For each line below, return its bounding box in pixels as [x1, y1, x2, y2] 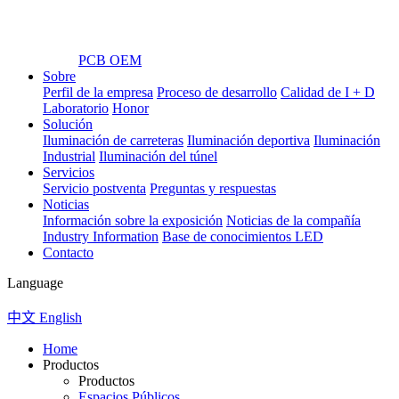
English [39, 310, 82, 325]
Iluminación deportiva [187, 133, 310, 148]
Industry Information [43, 229, 159, 244]
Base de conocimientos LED [162, 229, 323, 244]
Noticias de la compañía [226, 213, 361, 228]
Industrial [43, 149, 95, 164]
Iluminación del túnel [99, 149, 217, 164]
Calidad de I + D [281, 85, 375, 100]
